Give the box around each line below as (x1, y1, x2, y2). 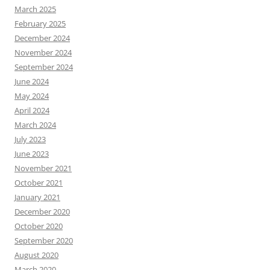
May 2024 (14, 90, 49, 101)
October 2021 (14, 177, 63, 188)
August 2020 (14, 250, 58, 260)
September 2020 (14, 235, 73, 246)
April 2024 (14, 105, 49, 116)
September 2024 (14, 61, 73, 72)
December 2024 (14, 33, 70, 43)
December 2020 (14, 206, 70, 217)
